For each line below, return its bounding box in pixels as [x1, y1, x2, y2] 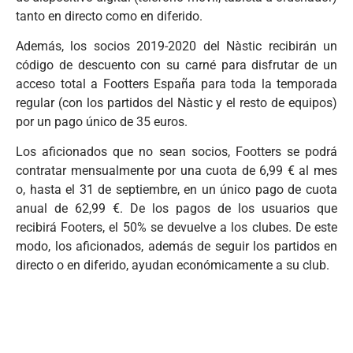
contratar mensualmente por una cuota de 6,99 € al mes [16, 163, 337, 179]
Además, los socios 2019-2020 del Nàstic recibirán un [16, 38, 337, 54]
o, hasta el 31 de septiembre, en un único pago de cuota [16, 182, 337, 198]
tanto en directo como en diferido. [16, 8, 203, 24]
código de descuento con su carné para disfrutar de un [16, 57, 337, 72]
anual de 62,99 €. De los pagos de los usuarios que [16, 201, 337, 217]
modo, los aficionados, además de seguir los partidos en [16, 239, 337, 255]
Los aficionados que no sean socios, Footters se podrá [16, 144, 337, 160]
